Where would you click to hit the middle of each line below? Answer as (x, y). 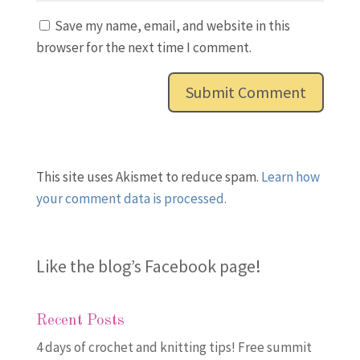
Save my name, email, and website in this (172, 25)
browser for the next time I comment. (143, 47)
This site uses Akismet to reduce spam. (148, 176)
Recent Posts (80, 321)
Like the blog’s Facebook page (145, 266)
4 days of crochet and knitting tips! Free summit (174, 347)
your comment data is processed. (131, 198)
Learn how (290, 176)
